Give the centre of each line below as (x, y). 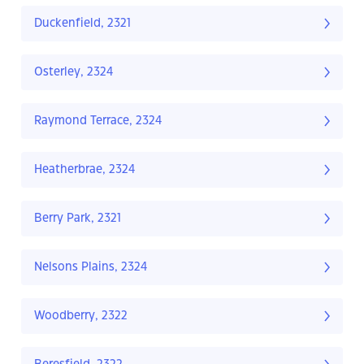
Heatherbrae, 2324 (85, 170)
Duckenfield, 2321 (82, 24)
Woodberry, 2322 (81, 316)
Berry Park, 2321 (78, 219)
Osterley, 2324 (74, 73)
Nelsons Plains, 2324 (91, 268)
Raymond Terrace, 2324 (98, 121)
